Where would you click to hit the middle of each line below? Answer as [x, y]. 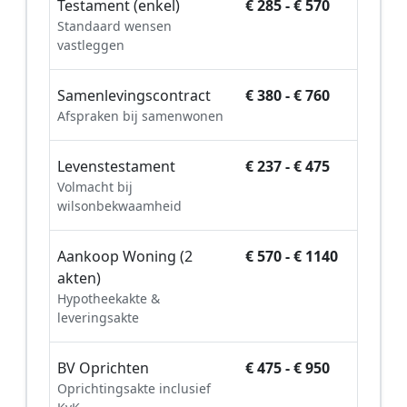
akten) [79, 278]
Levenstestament [116, 166]
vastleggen [91, 45]
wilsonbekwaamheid [119, 205]
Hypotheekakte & [109, 298]
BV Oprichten [103, 367]
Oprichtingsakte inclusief [134, 388]
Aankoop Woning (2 [125, 256]
